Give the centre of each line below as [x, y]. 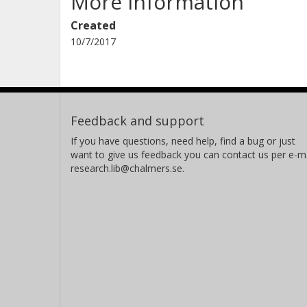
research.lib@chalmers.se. [127, 169]
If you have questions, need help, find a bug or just [183, 141]
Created [93, 26]
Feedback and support [137, 121]
